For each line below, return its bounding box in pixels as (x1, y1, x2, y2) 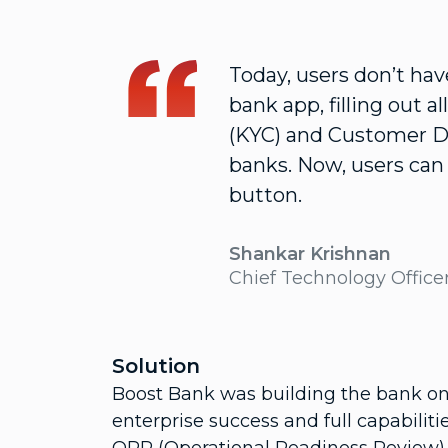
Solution (112, 354, 200, 378)
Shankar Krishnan (229, 243, 391, 265)
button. (229, 183, 302, 207)
